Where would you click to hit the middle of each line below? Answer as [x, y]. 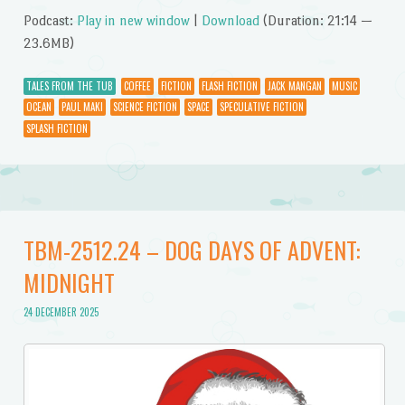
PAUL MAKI [82, 107]
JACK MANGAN [294, 86]
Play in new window [133, 21]
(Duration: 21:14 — [316, 21]
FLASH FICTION [229, 86]
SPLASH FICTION [57, 128]
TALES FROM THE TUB [69, 86]
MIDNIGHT [69, 282]
